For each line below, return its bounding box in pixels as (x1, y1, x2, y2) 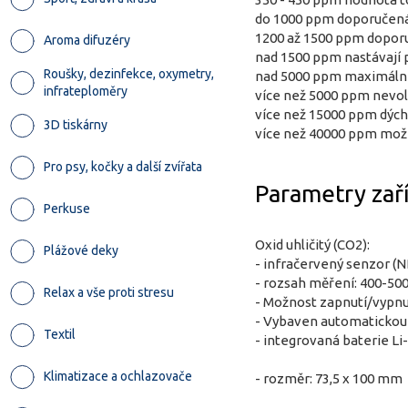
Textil (44, 327, 76, 342)
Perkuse (44, 201, 90, 216)
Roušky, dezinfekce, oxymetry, (44, 66, 214, 81)
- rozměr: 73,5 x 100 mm (255, 371, 403, 387)
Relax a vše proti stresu (44, 285, 174, 300)
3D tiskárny (44, 117, 107, 132)
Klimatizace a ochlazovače (44, 369, 192, 383)
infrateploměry (44, 84, 127, 98)
